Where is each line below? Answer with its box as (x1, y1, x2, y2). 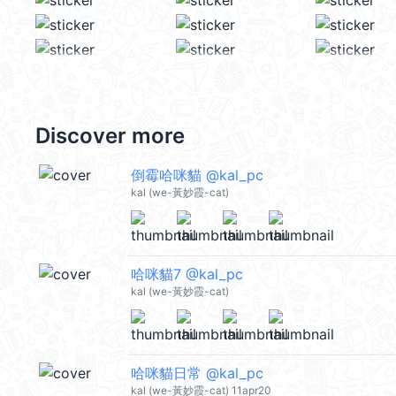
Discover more (35, 123, 185, 148)
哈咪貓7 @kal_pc (131, 265, 243, 283)
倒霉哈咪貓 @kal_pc (131, 166, 263, 184)
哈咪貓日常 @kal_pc (131, 364, 263, 382)
